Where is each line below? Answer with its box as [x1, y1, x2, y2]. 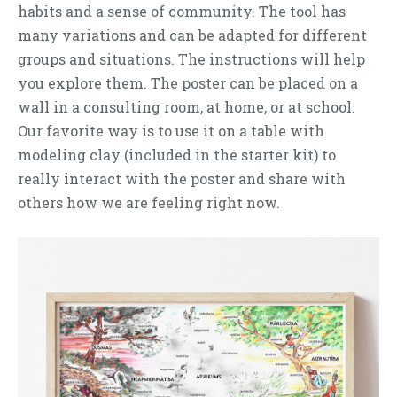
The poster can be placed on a [147, 74, 358, 93]
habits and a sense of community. [18, 2, 255, 21]
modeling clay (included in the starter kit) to [18, 145, 336, 165]
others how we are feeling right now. [18, 193, 280, 213]
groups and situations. [18, 50, 175, 69]
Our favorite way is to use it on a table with [18, 121, 324, 141]
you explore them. [18, 74, 147, 93]
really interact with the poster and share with [18, 169, 346, 189]
